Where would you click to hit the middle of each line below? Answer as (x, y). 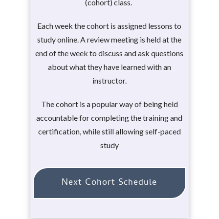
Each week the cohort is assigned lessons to (109, 26)
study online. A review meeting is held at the (109, 39)
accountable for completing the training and (109, 118)
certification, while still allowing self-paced (109, 131)
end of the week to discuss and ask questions (109, 53)
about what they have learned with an (109, 67)
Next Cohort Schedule (109, 183)
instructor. (109, 80)
